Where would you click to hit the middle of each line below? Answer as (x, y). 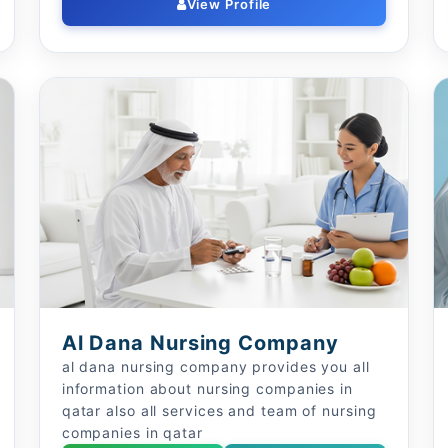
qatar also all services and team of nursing (219, 410)
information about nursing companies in (207, 388)
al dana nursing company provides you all (215, 366)
